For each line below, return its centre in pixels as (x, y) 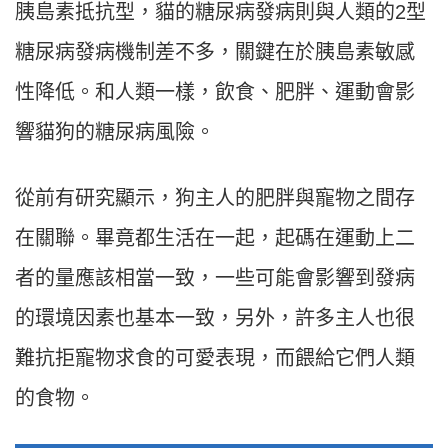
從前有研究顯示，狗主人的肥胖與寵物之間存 (215, 198)
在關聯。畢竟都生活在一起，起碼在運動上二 (215, 238)
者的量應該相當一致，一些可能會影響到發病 (215, 278)
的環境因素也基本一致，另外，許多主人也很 (215, 318)
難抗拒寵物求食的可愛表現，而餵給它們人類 (215, 358)
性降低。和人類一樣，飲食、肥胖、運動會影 (215, 92)
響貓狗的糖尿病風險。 (115, 132)
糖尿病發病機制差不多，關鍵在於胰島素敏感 (215, 52)
